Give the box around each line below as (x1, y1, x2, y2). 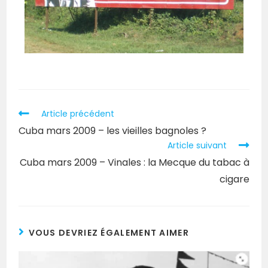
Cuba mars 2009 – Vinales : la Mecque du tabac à (19, 156, 249, 170)
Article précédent (41, 108, 115, 120)
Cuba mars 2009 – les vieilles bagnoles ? (19, 124, 207, 138)
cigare (219, 172, 249, 187)
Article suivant (167, 139, 227, 152)
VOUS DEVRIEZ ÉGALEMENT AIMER (28, 227, 189, 239)
